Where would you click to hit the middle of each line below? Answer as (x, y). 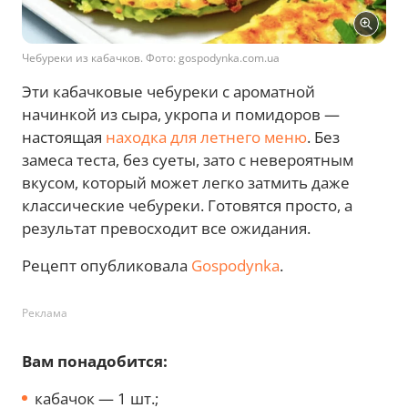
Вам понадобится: (95, 361)
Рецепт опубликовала (107, 265)
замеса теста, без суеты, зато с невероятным (188, 159)
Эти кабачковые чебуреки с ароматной (168, 91)
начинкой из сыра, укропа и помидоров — (181, 114)
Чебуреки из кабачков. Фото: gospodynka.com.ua (151, 57)
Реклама (45, 312)
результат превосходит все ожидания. (166, 228)
